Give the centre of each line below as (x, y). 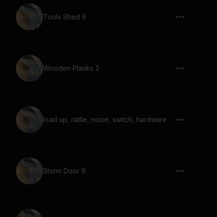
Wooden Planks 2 (71, 68)
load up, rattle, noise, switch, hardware (105, 119)
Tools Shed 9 (65, 17)
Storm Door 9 (64, 171)
